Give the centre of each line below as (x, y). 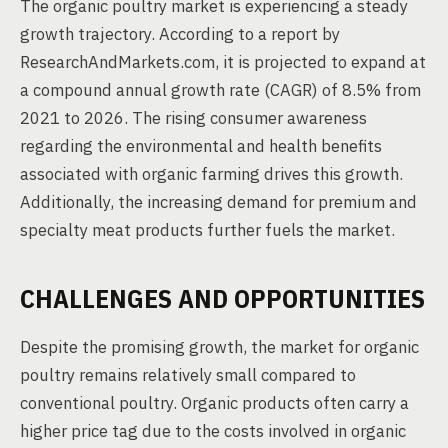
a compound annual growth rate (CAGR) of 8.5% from (220, 90)
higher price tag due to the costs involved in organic (213, 431)
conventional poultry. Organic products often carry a (214, 403)
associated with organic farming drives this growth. (211, 174)
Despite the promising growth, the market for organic (219, 347)
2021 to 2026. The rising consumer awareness (193, 118)
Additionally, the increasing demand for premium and (218, 202)
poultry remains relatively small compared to (188, 375)
